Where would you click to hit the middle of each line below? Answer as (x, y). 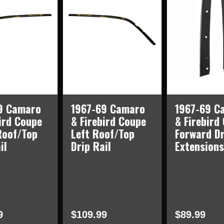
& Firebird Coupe (108, 121)
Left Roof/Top (102, 134)
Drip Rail (91, 146)
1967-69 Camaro (108, 109)
